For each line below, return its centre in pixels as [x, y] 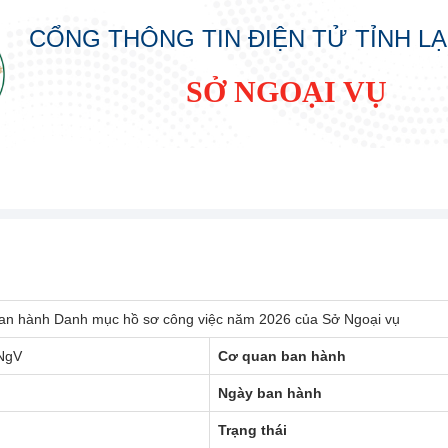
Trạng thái [252, 429]
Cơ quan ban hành [282, 355]
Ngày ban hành [270, 392]
